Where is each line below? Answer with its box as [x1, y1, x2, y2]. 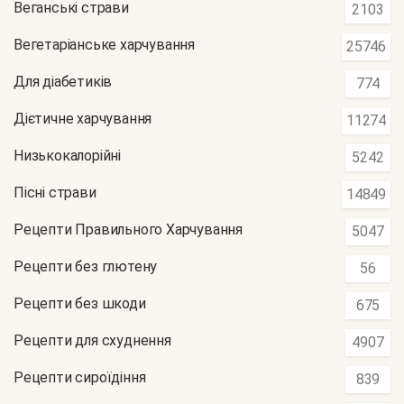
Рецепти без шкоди [14, 295, 146, 313]
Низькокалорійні [14, 147, 121, 165]
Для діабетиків [14, 73, 113, 91]
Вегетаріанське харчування [14, 36, 195, 54]
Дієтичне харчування [14, 110, 152, 128]
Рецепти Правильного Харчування [14, 221, 243, 239]
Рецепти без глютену [14, 258, 158, 276]
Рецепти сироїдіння [14, 369, 146, 387]
